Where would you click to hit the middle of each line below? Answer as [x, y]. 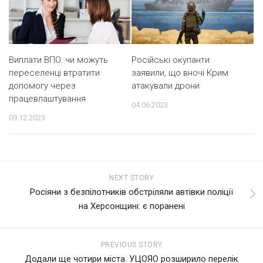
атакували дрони [166, 86]
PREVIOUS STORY [131, 245]
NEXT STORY [131, 178]
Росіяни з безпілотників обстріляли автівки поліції [131, 192]
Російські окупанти [171, 60]
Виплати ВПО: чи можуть [58, 60]
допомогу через [42, 85]
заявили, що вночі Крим [180, 73]
